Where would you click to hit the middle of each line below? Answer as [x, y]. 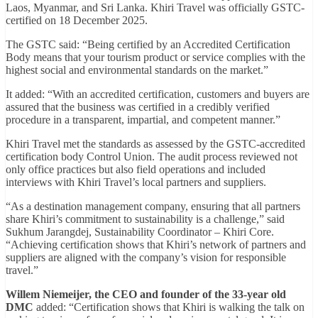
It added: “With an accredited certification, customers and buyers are [158, 94]
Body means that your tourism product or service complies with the [155, 57]
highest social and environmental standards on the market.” [137, 70]
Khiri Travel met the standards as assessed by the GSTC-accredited [155, 143]
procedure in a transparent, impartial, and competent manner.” [143, 119]
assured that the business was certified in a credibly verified [138, 106]
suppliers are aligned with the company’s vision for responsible [146, 257]
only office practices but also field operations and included [136, 169]
